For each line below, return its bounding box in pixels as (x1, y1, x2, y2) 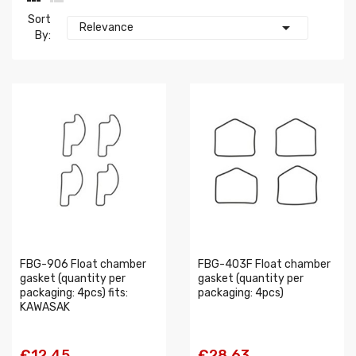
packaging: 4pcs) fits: (20, 286, 128, 300)
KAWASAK (20, 300, 70, 314)
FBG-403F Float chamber (198, 257, 331, 271)
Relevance (79, 21, 134, 34)
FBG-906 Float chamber (20, 257, 146, 271)
